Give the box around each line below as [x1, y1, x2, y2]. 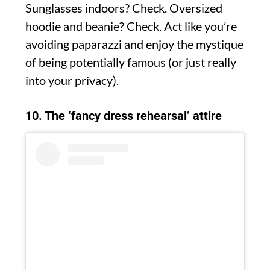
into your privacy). [25, 72, 119, 87]
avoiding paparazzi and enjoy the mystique [25, 36, 243, 51]
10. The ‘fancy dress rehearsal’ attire [25, 108, 222, 123]
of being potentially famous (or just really [25, 54, 236, 69]
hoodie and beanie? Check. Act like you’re [25, 18, 237, 33]
